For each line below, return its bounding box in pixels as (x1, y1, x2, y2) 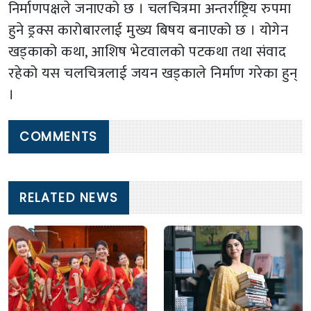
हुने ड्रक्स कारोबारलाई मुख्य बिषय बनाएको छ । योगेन (8, 18, 289, 43)
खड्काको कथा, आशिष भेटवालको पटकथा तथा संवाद (8, 40, 287, 65)
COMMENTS (19, 128, 98, 146)
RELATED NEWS (19, 190, 119, 207)
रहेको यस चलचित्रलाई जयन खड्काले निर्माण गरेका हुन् (8, 61, 298, 86)
